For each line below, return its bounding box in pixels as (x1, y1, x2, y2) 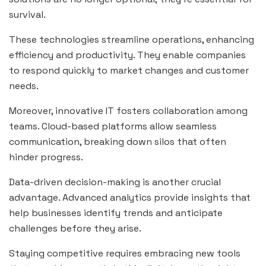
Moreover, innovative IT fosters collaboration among (9, 104, 248, 118)
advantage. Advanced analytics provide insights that (9, 191, 251, 204)
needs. (9, 80, 39, 93)
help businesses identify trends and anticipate (9, 207, 223, 220)
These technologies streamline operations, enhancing (9, 33, 254, 46)
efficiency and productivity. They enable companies (9, 49, 246, 62)
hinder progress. (9, 151, 83, 164)
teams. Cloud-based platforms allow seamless (9, 120, 217, 133)
